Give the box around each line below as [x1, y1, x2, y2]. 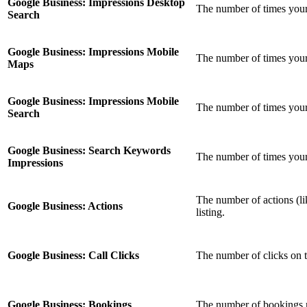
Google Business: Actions [8, 200, 123, 212]
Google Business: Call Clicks [8, 249, 139, 262]
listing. [196, 206, 225, 219]
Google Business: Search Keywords [8, 145, 171, 157]
